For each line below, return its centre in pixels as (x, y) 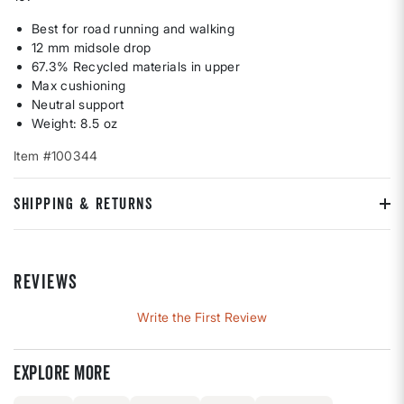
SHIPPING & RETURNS (83, 204)
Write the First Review (202, 317)
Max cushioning (79, 86)
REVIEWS (46, 282)
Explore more (62, 373)
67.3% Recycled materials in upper (136, 67)
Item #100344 (56, 156)
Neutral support (78, 105)
